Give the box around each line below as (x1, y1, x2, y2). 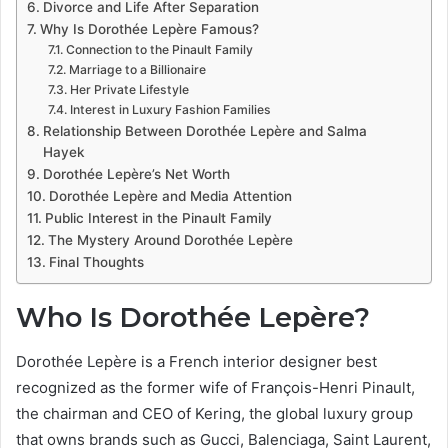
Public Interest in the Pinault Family (44, 209, 272, 226)
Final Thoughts (48, 253, 144, 270)
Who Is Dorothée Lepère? (16, 300, 370, 334)
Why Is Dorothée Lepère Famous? (39, 20, 259, 37)
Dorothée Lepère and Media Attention (48, 187, 292, 204)
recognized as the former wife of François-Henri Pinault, (16, 378, 415, 398)
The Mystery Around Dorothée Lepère (47, 231, 293, 248)
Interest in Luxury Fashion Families (69, 101, 271, 117)
